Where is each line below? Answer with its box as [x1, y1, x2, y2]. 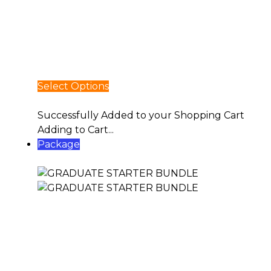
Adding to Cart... [37, 124, 114, 135]
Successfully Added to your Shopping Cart [37, 109, 244, 121]
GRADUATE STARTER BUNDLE [37, 153, 189, 165]
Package [37, 139, 80, 150]
